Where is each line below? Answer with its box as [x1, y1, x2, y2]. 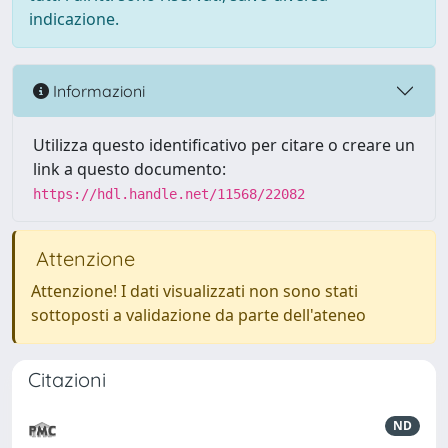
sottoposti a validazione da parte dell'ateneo [31, 304, 366, 326]
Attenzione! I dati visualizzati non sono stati [31, 280, 358, 302]
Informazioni [49, 80, 145, 101]
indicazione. [29, 8, 119, 30]
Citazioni [28, 367, 106, 392]
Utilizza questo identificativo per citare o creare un [33, 134, 415, 156]
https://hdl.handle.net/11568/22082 [33, 186, 305, 202]
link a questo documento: [33, 158, 226, 180]
